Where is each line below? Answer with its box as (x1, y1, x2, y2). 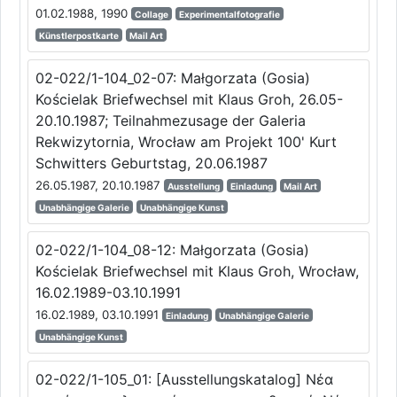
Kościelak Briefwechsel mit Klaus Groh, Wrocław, (35, 261, 359, 280)
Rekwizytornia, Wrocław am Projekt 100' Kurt (35, 132, 337, 151)
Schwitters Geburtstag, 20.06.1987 (35, 153, 268, 172)
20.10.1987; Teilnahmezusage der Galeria (35, 111, 306, 129)
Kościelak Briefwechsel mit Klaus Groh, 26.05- (35, 90, 343, 108)
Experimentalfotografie (178, 8, 280, 19)
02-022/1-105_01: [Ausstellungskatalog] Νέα (35, 370, 333, 388)
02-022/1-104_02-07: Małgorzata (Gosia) (35, 68, 310, 87)
